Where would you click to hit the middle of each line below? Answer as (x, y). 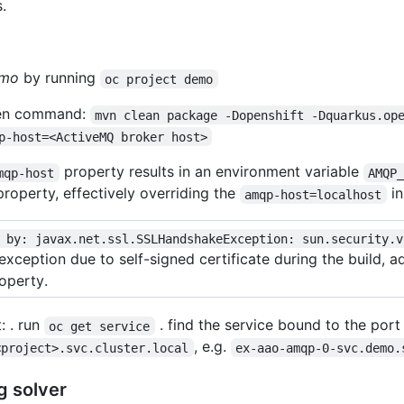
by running (60, 78)
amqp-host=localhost (313, 194)
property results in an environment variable (211, 172)
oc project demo (159, 79)
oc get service (100, 326)
